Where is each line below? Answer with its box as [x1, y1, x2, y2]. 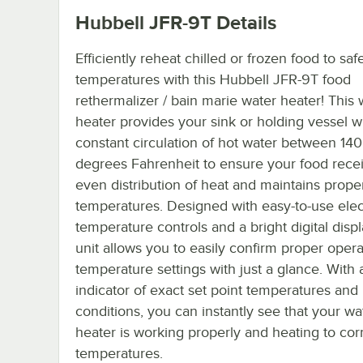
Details [211, 11, 276, 33]
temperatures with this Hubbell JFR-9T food [75, 70, 351, 88]
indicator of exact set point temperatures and [75, 281, 358, 298]
